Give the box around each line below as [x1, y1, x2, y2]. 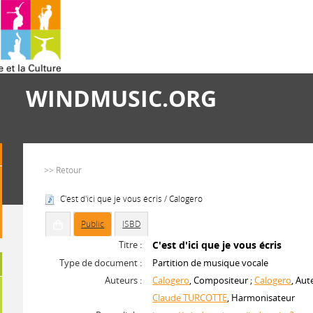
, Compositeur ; [189, 274, 255, 286]
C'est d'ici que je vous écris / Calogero [60, 193, 203, 205]
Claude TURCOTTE [152, 291, 228, 304]
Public [81, 218, 105, 230]
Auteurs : [105, 274, 143, 286]
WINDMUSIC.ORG [26, 83, 217, 113]
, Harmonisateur [227, 291, 296, 304]
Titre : [119, 238, 143, 251]
